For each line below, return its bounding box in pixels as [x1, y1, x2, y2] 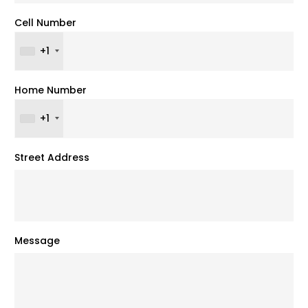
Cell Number [14, 15, 76, 30]
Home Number [14, 82, 87, 97]
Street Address [14, 150, 89, 164]
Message [14, 233, 60, 247]
